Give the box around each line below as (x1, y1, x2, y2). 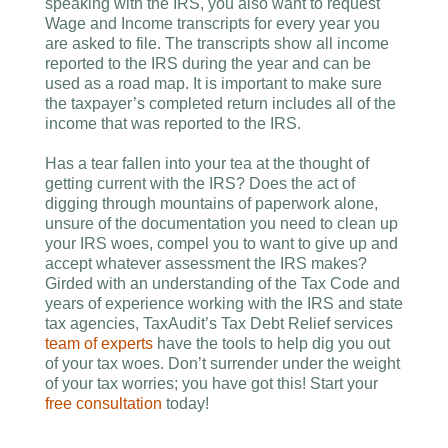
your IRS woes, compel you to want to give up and (45, 235, 398, 252)
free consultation (45, 395, 162, 412)
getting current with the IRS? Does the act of (45, 175, 355, 192)
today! (162, 395, 209, 412)
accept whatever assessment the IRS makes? (45, 255, 367, 272)
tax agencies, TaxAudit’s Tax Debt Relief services (45, 315, 393, 332)
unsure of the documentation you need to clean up (45, 215, 398, 232)
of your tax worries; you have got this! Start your (45, 375, 378, 392)
